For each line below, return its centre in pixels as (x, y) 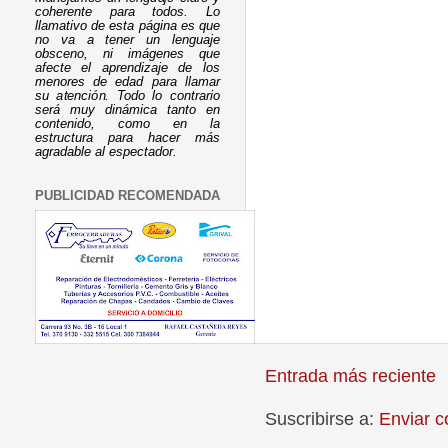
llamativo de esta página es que (127, 26)
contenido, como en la (127, 124)
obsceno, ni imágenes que (127, 54)
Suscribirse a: (322, 419)
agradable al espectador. (106, 152)
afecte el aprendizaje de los (127, 68)
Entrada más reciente (350, 376)
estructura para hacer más (127, 138)
